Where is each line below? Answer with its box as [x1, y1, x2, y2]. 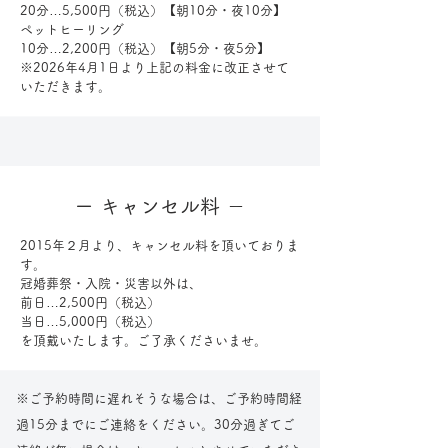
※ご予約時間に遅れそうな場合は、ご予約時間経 [16, 392, 302, 405]
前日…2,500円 [20, 296, 108, 309]
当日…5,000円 [20, 315, 108, 328]
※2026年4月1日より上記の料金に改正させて [20, 61, 289, 74]
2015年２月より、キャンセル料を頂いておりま [20, 239, 299, 252]
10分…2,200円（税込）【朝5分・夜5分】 [20, 42, 270, 55]
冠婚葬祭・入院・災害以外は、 [20, 277, 202, 290]
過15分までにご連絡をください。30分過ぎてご [16, 418, 295, 431]
